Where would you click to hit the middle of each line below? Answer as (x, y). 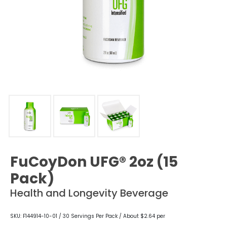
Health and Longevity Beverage (89, 193)
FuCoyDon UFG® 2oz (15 (94, 162)
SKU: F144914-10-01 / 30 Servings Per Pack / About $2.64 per (88, 216)
